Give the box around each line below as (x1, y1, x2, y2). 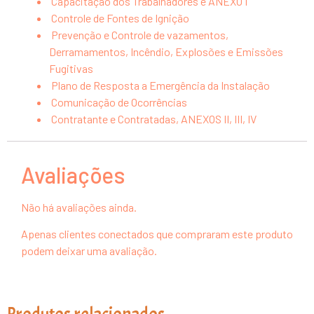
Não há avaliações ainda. (21, 200, 137, 214)
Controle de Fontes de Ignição (49, 11, 189, 25)
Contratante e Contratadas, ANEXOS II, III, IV (49, 111, 257, 125)
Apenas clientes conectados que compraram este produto (21, 227, 293, 241)
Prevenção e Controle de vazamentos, (49, 27, 228, 41)
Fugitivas (49, 61, 93, 75)
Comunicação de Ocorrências (49, 95, 187, 109)
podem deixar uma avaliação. (21, 244, 157, 258)
